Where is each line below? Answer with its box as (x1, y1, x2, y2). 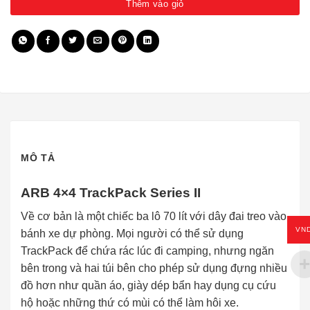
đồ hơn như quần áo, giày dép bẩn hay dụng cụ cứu (21, 280, 276, 292)
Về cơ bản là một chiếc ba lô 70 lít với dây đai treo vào (21, 210, 286, 223)
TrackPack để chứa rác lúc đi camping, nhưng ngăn (21, 245, 274, 257)
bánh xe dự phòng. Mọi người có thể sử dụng (21, 228, 244, 240)
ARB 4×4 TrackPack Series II (21, 185, 201, 200)
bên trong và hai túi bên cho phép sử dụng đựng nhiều (21, 262, 287, 275)
